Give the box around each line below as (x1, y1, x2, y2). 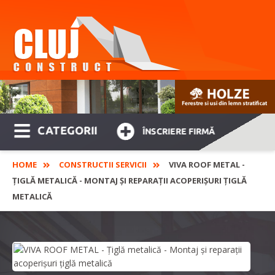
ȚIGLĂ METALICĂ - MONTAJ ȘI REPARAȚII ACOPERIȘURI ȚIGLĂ (12, 175, 247, 187)
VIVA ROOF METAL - (169, 159, 245, 171)
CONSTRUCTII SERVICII (59, 159, 147, 171)
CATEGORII (37, 124, 98, 137)
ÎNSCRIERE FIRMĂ (142, 126, 215, 137)
